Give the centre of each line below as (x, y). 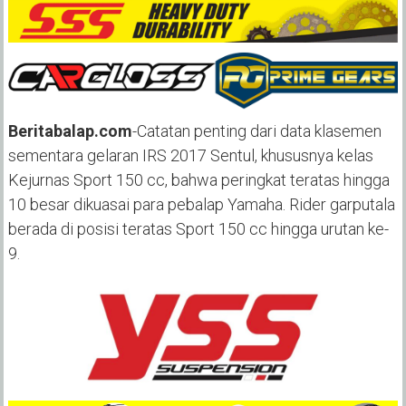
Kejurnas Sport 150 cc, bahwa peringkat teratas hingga (198, 179)
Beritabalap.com (70, 130)
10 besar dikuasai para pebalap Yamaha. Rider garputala (201, 204)
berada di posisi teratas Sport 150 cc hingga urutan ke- (198, 228)
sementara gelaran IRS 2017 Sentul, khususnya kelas (190, 155)
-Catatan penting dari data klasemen (256, 130)
